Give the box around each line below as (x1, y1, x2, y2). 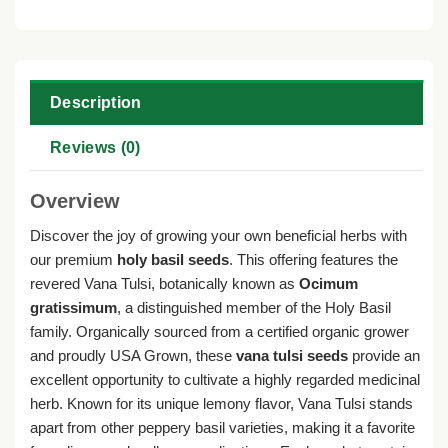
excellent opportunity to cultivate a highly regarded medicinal (30, 371, 420, 389)
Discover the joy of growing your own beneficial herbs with (30, 227, 407, 245)
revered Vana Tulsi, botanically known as (30, 275, 299, 293)
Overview (30, 190, 120, 213)
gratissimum (30, 299, 117, 317)
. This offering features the (229, 251, 398, 269)
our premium (30, 251, 117, 269)
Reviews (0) (50, 138, 141, 156)
